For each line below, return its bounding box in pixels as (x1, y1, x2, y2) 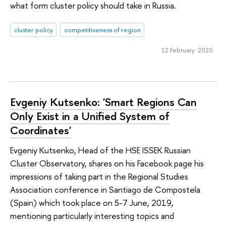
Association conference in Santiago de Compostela (10, 184, 200, 196)
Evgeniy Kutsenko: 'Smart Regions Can (10, 94, 197, 109)
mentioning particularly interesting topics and (10, 210, 174, 222)
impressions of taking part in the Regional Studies (10, 171, 188, 183)
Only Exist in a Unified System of (10, 108, 169, 124)
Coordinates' (10, 122, 71, 138)
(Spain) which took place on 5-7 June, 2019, (10, 197, 174, 209)
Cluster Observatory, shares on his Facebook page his (10, 157, 204, 169)
